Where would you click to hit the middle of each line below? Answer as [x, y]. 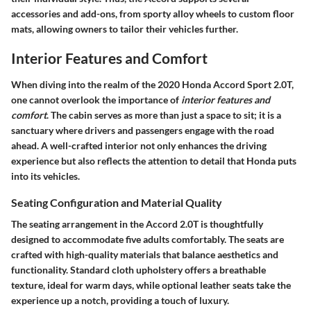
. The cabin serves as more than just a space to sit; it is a [164, 115]
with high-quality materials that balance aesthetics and [160, 255]
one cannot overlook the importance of [96, 99]
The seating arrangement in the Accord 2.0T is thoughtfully [137, 224]
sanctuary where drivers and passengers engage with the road [143, 130]
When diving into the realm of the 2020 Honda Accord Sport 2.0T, [152, 84]
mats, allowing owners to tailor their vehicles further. [125, 29]
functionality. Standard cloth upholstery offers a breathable [138, 270]
